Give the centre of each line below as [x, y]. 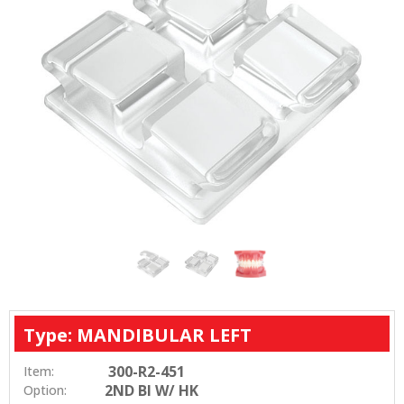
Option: [45, 390]
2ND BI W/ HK [151, 391]
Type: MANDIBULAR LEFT [138, 335]
